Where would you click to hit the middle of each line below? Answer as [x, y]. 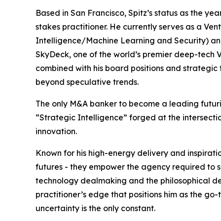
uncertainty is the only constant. [95, 208]
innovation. [56, 131]
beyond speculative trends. [87, 82]
